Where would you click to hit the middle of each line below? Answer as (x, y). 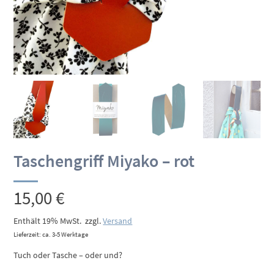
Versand (118, 220)
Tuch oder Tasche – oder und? (68, 255)
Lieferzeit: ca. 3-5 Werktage (51, 234)
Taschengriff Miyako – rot (104, 161)
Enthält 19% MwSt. (48, 220)
